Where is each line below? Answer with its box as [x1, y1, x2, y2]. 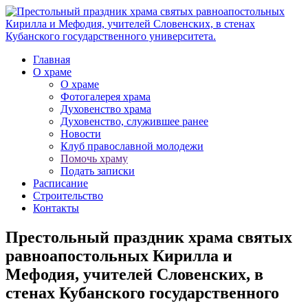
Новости [60, 128, 101, 140]
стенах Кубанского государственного [5, 283, 279, 302]
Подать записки [60, 165, 135, 177]
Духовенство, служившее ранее [60, 115, 208, 127]
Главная [33, 54, 70, 65]
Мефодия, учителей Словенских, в [5, 265, 263, 283]
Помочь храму [60, 153, 128, 164]
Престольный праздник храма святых [5, 228, 292, 246]
